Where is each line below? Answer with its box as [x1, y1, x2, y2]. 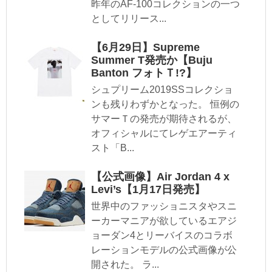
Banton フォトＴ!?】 [91, 67, 197, 80]
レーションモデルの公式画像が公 [91, 245, 237, 256]
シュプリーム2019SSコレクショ [91, 84, 233, 95]
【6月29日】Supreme [91, 41, 200, 54]
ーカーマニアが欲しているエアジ [91, 216, 237, 226]
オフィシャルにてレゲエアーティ [91, 128, 237, 139]
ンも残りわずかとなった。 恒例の [91, 99, 239, 110]
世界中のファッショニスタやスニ [91, 201, 237, 212]
